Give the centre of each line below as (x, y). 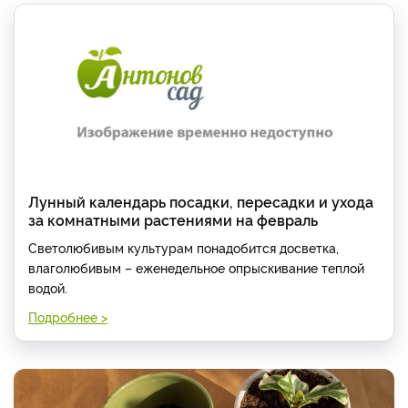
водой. (50, 288)
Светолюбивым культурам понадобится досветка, (184, 248)
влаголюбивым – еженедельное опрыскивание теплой (196, 268)
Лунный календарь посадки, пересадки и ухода (201, 202)
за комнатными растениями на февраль (173, 220)
